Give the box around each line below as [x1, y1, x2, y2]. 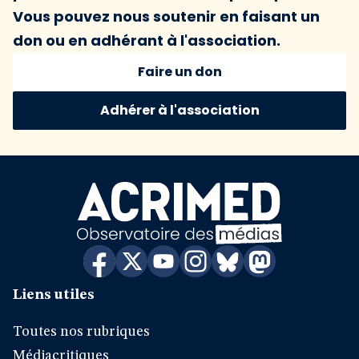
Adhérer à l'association [99, 101, 260, 119]
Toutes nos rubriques [13, 325, 150, 339]
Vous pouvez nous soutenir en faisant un [13, 6, 320, 26]
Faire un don [137, 63, 222, 81]
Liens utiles [13, 288, 95, 302]
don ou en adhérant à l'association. [13, 30, 280, 50]
